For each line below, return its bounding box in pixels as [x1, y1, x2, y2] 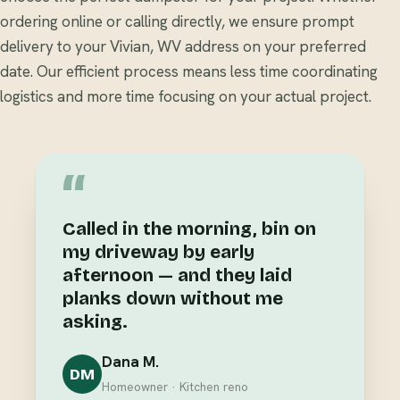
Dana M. [102, 352, 159, 372]
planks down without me [62, 287, 283, 311]
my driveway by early [62, 241, 254, 264]
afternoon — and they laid [62, 264, 292, 287]
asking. [62, 311, 128, 334]
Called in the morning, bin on [62, 218, 316, 241]
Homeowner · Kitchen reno [102, 379, 248, 396]
